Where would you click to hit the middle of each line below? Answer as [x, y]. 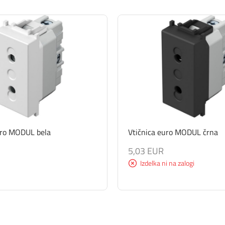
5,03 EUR [146, 151]
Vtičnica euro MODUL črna [173, 132]
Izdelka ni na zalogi [167, 163]
